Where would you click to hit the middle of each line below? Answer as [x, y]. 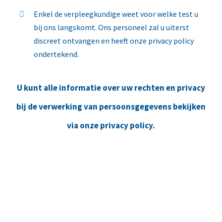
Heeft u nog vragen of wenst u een [111, 193]
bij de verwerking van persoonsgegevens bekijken [111, 107]
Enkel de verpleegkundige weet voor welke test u [116, 14]
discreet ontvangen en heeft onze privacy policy [114, 40]
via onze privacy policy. [111, 126]
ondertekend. [56, 54]
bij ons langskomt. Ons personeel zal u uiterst [112, 27]
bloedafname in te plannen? [111, 211]
